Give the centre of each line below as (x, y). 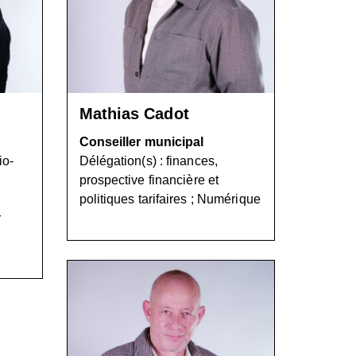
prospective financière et (149, 180)
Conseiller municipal (141, 142)
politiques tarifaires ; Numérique (170, 199)
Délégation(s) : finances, (149, 161)
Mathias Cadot (134, 114)
